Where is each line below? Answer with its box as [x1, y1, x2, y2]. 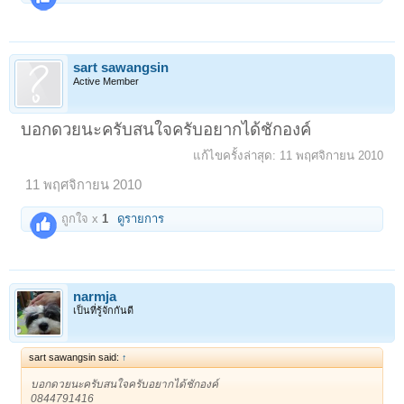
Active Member [73, 76, 139, 87]
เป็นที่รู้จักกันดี [73, 304, 133, 316]
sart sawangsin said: [29, 351, 123, 363]
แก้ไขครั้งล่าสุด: [192, 149, 280, 163]
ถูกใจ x [58, 212, 103, 226]
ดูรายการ [117, 212, 165, 226]
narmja [73, 289, 116, 304]
